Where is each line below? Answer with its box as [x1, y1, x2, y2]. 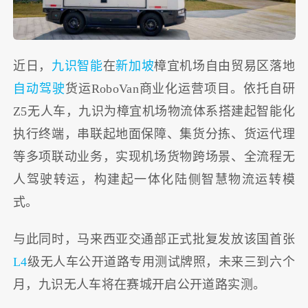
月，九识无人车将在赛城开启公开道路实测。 [13, 278, 266, 292]
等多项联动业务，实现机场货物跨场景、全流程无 [13, 149, 295, 164]
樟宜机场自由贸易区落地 [154, 58, 295, 73]
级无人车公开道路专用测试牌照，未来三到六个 [27, 255, 295, 269]
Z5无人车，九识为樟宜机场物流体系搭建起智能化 [13, 104, 295, 118]
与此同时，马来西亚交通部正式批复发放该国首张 [13, 232, 295, 247]
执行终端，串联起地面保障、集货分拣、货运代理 [13, 126, 295, 141]
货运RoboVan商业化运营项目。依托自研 [65, 81, 295, 96]
